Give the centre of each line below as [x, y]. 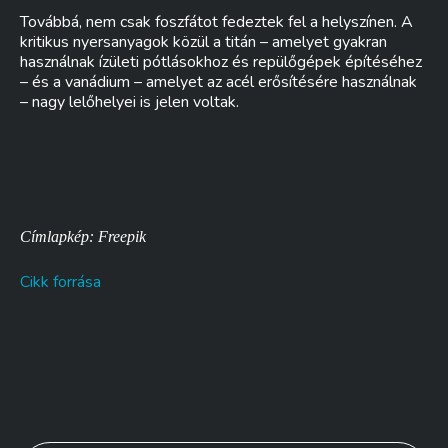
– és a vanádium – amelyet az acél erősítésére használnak [218, 82]
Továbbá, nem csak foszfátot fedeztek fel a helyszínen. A [216, 22]
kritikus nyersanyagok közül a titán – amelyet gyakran [203, 42]
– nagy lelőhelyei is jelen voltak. [129, 102]
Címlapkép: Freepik [83, 236]
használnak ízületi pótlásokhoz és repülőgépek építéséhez [221, 62]
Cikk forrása [60, 282]
